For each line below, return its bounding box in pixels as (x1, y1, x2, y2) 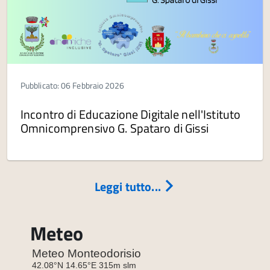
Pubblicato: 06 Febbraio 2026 (20, 79, 125, 92)
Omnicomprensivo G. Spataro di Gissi (20, 119, 209, 138)
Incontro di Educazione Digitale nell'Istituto (20, 105, 241, 124)
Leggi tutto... (94, 177, 163, 196)
